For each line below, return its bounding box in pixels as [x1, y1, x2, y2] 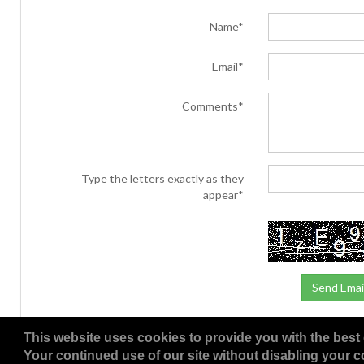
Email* [211, 59, 244, 73]
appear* [202, 188, 244, 201]
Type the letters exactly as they [80, 171, 244, 185]
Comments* [181, 99, 244, 113]
